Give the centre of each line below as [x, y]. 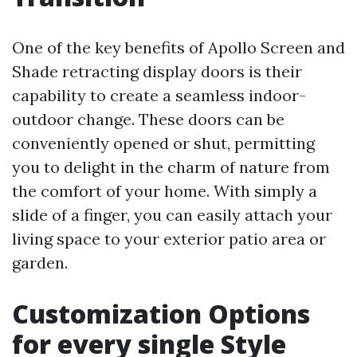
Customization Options [161, 314]
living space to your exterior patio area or [169, 239]
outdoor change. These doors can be [148, 119]
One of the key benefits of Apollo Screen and [178, 47]
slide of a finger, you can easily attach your [172, 215]
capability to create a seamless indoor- [159, 95]
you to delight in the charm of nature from [171, 167]
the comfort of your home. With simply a [165, 191]
